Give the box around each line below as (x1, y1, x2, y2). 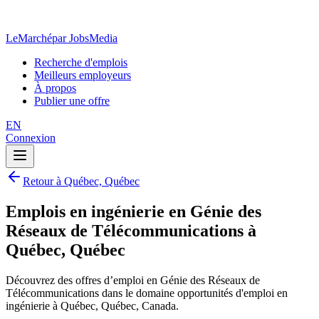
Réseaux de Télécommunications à (6, 221, 256, 240)
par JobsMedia (52, 32, 117, 44)
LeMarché (6, 32, 52, 44)
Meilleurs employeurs (34, 69, 131, 81)
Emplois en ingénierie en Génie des (6, 202, 261, 221)
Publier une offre (34, 95, 110, 107)
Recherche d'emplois (34, 56, 127, 68)
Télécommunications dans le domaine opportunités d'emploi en (6, 286, 288, 299)
